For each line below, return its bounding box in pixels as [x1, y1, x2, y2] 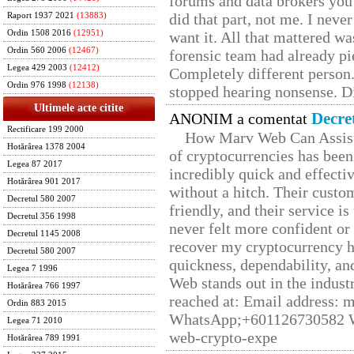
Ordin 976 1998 [7, 81, 66, 89]
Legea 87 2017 [7, 160, 62, 168]
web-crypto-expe [169, 329, 277, 347]
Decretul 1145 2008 [7, 229, 81, 238]
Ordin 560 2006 [7, 46, 66, 55]
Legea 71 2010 [7, 316, 62, 325]
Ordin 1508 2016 [7, 28, 71, 37]
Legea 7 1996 [7, 264, 58, 273]
